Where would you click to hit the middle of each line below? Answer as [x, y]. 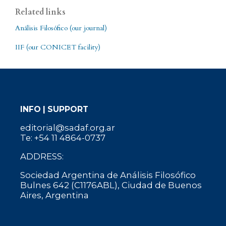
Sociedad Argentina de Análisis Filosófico [108, 175]
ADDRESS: [42, 157]
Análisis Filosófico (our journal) [61, 28]
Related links [40, 12]
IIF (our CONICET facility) [58, 47]
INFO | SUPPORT [54, 109]
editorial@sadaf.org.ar [67, 128]
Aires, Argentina [54, 195]
